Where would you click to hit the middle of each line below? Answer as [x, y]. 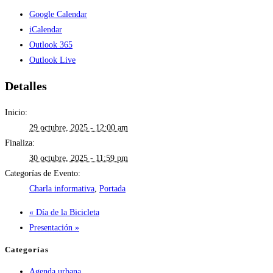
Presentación [52, 227]
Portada [112, 188]
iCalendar [46, 29]
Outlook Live [52, 60]
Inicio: [16, 112]
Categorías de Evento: [43, 173]
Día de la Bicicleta [66, 212]
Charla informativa [62, 188]
